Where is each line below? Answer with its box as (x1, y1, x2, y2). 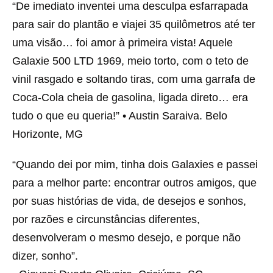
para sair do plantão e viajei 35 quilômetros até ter (12, 18, 255, 30)
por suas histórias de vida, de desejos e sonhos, (12, 195, 246, 207)
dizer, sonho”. (12, 250, 78, 262)
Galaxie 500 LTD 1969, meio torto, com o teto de (12, 55, 249, 67)
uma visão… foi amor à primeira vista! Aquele (12, 37, 233, 49)
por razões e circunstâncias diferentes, (12, 213, 200, 225)
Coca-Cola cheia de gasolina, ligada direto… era (12, 91, 248, 104)
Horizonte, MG (12, 128, 83, 140)
